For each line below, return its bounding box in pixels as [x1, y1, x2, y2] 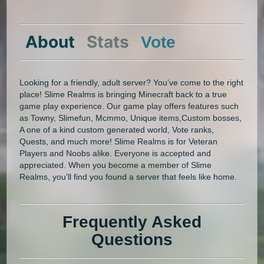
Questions [91, 230, 173, 249]
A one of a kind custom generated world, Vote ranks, [19, 124, 214, 134]
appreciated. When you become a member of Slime [19, 160, 212, 170]
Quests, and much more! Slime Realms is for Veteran [19, 136, 218, 146]
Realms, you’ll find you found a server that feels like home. [19, 171, 237, 181]
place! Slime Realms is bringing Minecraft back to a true [19, 89, 227, 99]
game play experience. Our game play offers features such [19, 101, 239, 111]
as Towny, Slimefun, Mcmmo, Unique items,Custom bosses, [19, 113, 242, 123]
